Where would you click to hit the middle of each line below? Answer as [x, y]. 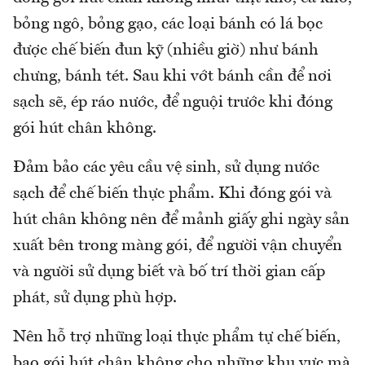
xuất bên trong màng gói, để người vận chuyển [178, 246]
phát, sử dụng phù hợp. [95, 299]
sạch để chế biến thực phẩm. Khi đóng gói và [172, 194]
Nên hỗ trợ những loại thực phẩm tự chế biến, [177, 338]
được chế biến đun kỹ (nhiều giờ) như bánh [166, 51]
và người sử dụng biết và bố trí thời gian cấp [169, 273]
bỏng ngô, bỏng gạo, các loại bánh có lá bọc [168, 25]
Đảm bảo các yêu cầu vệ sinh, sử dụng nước [166, 168]
